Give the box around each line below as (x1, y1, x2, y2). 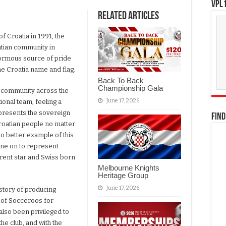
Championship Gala (98, 84, 163, 93)
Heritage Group (98, 171, 148, 180)
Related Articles (98, 11, 159, 23)
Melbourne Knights (98, 163, 159, 173)
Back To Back (98, 76, 144, 85)
